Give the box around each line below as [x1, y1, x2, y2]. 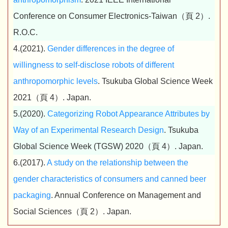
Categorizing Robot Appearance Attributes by [47, 109, 210, 118]
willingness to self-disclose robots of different [13, 61, 174, 69]
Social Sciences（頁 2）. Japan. [13, 207, 131, 216]
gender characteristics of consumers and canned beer [13, 175, 206, 183]
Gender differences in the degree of [47, 44, 174, 53]
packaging [13, 191, 51, 199]
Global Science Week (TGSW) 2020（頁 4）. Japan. [13, 142, 203, 151]
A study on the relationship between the [47, 158, 188, 167]
